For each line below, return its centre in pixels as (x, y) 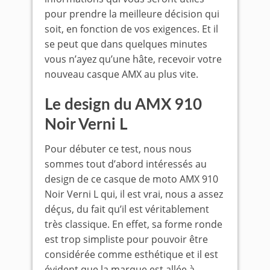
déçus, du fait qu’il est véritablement (127, 209)
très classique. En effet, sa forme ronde (133, 224)
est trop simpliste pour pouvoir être (126, 240)
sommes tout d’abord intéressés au (126, 164)
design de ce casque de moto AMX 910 (131, 179)
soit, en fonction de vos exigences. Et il (131, 29)
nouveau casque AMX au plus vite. (121, 74)
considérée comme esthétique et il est (131, 255)
